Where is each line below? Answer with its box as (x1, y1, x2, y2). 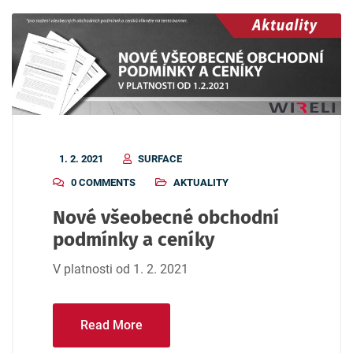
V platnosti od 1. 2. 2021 (53, 262, 188, 277)
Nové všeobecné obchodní (53, 206, 279, 229)
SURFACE (138, 153, 182, 165)
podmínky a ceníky (53, 229, 214, 251)
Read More (80, 318, 143, 333)
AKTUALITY (173, 176, 229, 189)
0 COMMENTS (71, 176, 136, 189)
